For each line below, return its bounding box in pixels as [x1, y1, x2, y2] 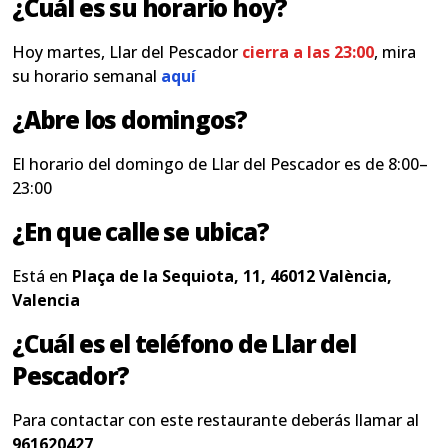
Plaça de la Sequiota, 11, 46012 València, [72, 265, 392, 287]
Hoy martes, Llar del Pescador [12, 41, 242, 63]
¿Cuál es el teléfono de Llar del [12, 327, 356, 360]
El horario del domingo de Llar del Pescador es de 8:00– [12, 153, 428, 175]
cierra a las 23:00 [242, 41, 374, 63]
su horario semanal [12, 65, 161, 87]
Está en [12, 265, 72, 287]
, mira [374, 41, 416, 63]
